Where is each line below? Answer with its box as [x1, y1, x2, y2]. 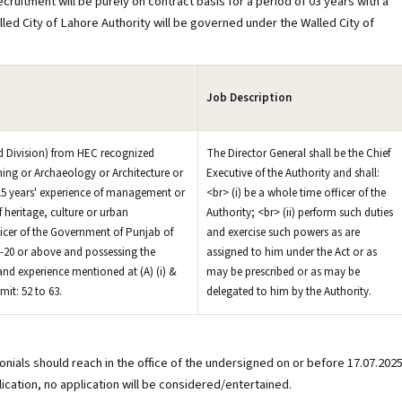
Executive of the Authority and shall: [206, 165, 380, 181]
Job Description [206, 90, 292, 106]
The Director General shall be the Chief [206, 145, 390, 162]
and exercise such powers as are [206, 224, 360, 240]
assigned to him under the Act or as [206, 244, 377, 260]
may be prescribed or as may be [206, 264, 360, 280]
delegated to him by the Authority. [206, 284, 371, 300]
